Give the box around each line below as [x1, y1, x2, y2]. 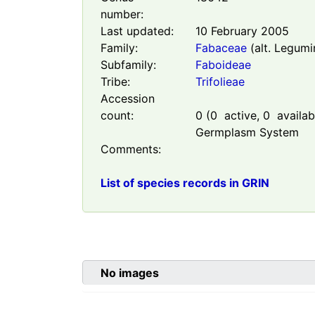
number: [101, 7, 143, 22]
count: [101, 108, 134, 123]
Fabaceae [195, 41, 247, 56]
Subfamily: [101, 58, 156, 72]
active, [217, 108, 263, 123]
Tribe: [101, 75, 130, 89]
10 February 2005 [195, 24, 289, 39]
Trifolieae [195, 75, 245, 89]
